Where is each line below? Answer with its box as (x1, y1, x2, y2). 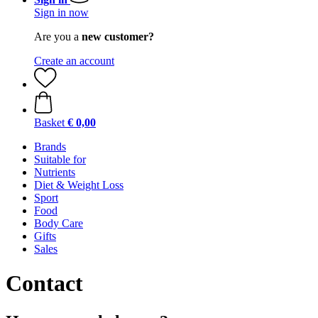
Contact (6, 270, 83, 297)
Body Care (34, 217, 83, 229)
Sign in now (34, 6, 89, 18)
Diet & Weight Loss (34, 179, 124, 191)
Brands (34, 141, 66, 153)
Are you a (34, 31, 82, 43)
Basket (34, 116, 65, 128)
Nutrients (34, 166, 75, 178)
